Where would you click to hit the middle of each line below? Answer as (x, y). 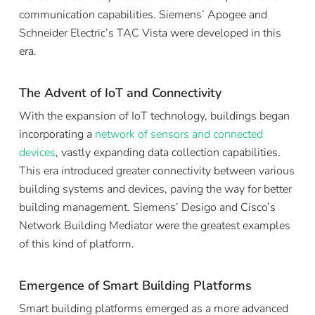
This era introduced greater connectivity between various (156, 171)
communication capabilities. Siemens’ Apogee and (143, 14)
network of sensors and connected (179, 134)
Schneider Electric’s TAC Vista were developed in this (150, 33)
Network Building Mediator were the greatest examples (154, 225)
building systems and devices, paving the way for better (155, 189)
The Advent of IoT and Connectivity (120, 92)
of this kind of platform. (76, 244)
